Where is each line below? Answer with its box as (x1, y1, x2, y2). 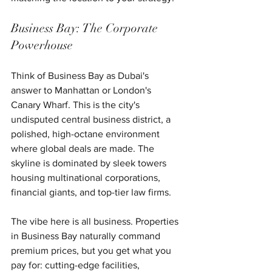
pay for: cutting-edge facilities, (11, 259, 142, 270)
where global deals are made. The (11, 143, 157, 154)
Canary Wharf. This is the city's (11, 99, 142, 110)
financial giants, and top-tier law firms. (11, 186, 171, 197)
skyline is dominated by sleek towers (11, 157, 169, 168)
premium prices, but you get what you (11, 245, 174, 256)
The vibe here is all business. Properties (11, 216, 181, 226)
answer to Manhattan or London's (11, 84, 154, 95)
